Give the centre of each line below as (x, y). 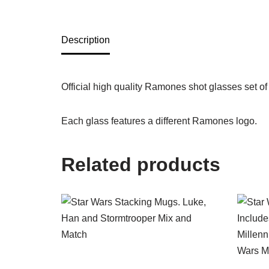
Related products (141, 165)
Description (86, 40)
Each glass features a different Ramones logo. (159, 121)
